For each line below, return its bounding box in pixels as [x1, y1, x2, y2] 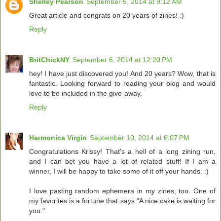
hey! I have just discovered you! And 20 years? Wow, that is [29, 70, 216, 78]
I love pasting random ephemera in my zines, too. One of [29, 187, 216, 195]
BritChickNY [29, 56, 70, 64]
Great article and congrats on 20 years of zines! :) [29, 11, 184, 20]
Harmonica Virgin [29, 134, 87, 142]
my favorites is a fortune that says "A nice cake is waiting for [29, 197, 216, 205]
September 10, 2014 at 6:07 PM [90, 134, 189, 142]
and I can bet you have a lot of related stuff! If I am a [29, 157, 216, 166]
